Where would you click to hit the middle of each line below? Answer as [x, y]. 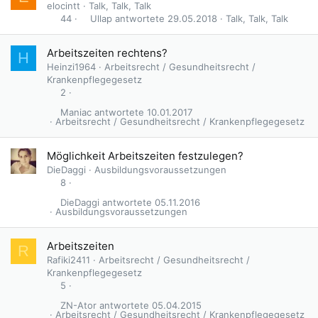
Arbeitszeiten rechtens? [107, 53]
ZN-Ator [78, 306]
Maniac [76, 113]
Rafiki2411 [68, 260]
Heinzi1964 [71, 67]
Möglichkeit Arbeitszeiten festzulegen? [145, 156]
